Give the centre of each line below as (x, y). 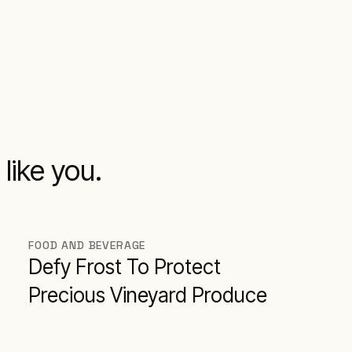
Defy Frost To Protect (125, 267)
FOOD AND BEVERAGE (87, 245)
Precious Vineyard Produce (148, 295)
